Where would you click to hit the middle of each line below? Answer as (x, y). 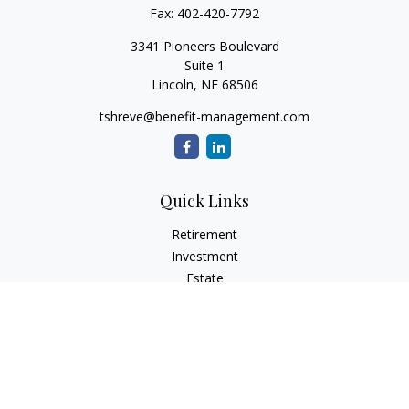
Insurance (204, 300)
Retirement (204, 234)
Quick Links (204, 201)
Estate (204, 278)
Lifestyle (204, 366)
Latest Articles (204, 388)
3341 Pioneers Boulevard (204, 46)
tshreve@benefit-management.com (204, 116)
